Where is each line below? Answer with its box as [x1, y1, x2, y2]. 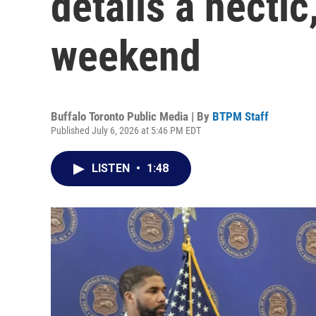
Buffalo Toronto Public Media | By [51, 109, 212, 123]
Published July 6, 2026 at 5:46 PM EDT [51, 125, 201, 136]
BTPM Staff [212, 109, 269, 123]
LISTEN [92, 162, 133, 175]
